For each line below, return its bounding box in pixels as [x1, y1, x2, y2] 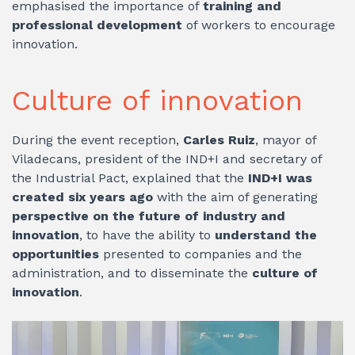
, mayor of [255, 132, 316, 147]
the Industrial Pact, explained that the [12, 170, 248, 185]
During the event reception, [12, 132, 183, 147]
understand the [215, 227, 317, 242]
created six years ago [12, 189, 157, 204]
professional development [12, 17, 186, 32]
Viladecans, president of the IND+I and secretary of [12, 151, 322, 166]
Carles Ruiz [183, 132, 255, 147]
